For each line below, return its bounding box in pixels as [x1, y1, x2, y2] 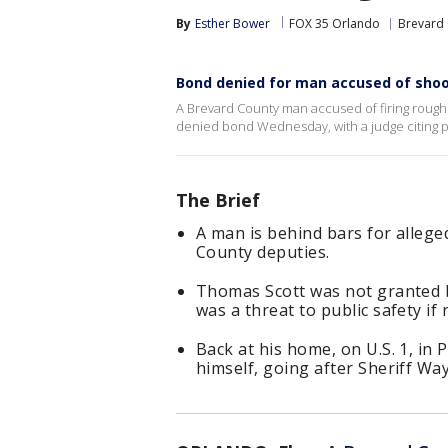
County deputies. [196, 241, 330, 263]
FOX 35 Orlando [289, 15, 380, 32]
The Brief [176, 188, 260, 212]
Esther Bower [195, 15, 270, 32]
